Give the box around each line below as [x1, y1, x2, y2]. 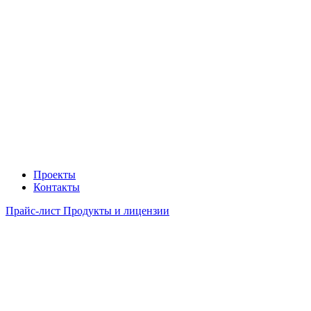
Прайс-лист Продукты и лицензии [6, 204, 169, 217]
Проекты [33, 168, 76, 180]
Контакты [33, 180, 80, 193]
